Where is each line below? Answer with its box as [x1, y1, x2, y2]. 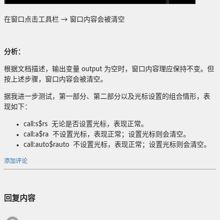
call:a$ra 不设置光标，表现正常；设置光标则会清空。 [24, 131, 190, 138]
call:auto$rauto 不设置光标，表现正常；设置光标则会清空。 [24, 141, 211, 149]
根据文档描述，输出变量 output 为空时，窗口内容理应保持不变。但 [4, 66, 214, 73]
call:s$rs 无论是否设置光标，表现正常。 [24, 121, 148, 128]
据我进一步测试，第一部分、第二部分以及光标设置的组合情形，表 [4, 93, 210, 101]
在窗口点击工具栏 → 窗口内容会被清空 [4, 16, 125, 24]
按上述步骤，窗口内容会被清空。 [4, 76, 107, 83]
